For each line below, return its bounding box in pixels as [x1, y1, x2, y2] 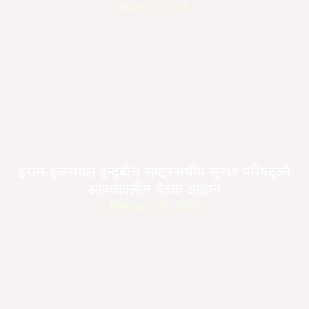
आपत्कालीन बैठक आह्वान [88, 181, 221, 199]
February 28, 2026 [110, 201, 199, 213]
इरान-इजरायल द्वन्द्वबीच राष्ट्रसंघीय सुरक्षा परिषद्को [19, 163, 290, 181]
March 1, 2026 [119, 2, 190, 14]
